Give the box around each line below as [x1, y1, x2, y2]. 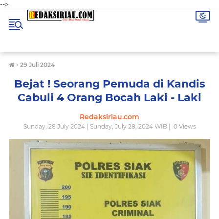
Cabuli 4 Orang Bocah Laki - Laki [18, 91, 201, 104]
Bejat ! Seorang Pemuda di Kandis [14, 77, 205, 90]
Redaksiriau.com [80, 112, 139, 121]
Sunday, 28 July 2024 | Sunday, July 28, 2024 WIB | [23, 123, 172, 130]
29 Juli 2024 [20, 61, 55, 68]
